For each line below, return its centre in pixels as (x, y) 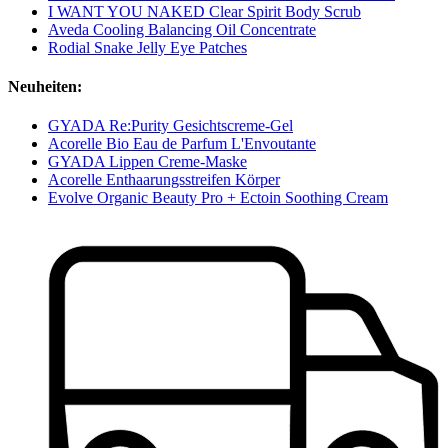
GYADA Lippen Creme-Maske (147, 162)
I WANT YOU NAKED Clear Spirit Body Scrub (204, 11)
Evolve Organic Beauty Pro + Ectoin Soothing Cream (218, 198)
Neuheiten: (45, 87)
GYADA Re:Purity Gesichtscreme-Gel (170, 126)
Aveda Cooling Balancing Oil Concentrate (182, 29)
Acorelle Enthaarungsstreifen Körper (164, 180)
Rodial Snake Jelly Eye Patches (147, 47)
